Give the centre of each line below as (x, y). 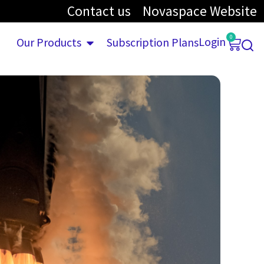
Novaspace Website (200, 11)
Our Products (49, 43)
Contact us (99, 11)
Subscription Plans (153, 43)
